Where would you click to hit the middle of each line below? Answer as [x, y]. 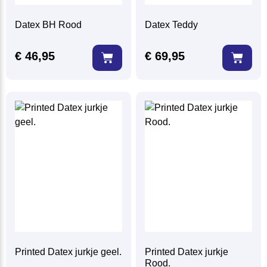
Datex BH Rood [49, 25]
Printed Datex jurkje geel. [69, 252]
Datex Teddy [172, 25]
